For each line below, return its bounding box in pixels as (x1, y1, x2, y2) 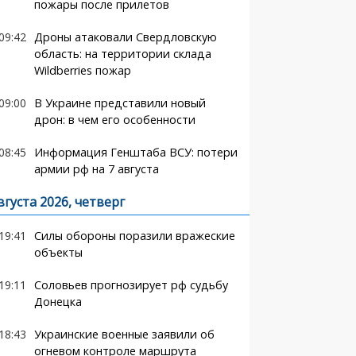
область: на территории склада (33, 46, 211, 61)
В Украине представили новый (33, 95, 206, 110)
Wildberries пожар (33, 63, 131, 78)
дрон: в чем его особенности (33, 112, 195, 127)
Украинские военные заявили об (33, 327, 215, 342)
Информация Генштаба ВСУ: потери (33, 145, 238, 160)
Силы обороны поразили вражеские (33, 228, 235, 243)
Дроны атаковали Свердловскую (33, 29, 217, 44)
